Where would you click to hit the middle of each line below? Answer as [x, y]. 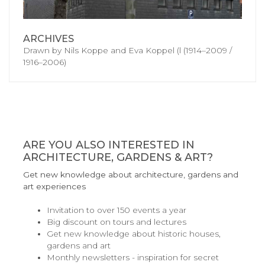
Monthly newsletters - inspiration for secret [133, 258]
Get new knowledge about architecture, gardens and [131, 175]
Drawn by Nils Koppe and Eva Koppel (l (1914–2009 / [127, 51]
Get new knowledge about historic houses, [134, 234]
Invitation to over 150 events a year [117, 210]
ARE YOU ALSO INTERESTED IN [109, 145]
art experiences [54, 187]
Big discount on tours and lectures [117, 222]
